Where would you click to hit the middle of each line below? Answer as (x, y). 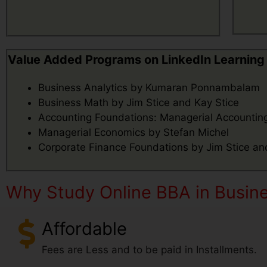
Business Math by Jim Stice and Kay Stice (139, 102)
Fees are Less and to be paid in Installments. (149, 250)
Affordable (84, 229)
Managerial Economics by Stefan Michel (133, 132)
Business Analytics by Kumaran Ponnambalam (149, 87)
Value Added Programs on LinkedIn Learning (136, 59)
